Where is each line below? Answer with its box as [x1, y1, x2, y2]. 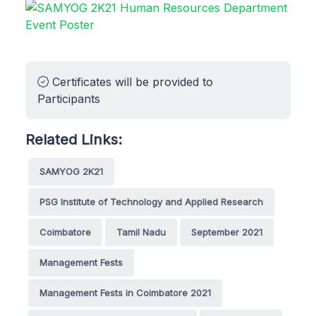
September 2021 [191, 226, 262, 238]
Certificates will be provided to [49, 74, 213, 89]
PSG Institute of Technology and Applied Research [39, 195, 263, 207]
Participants [37, 91, 100, 106]
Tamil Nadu [116, 226, 166, 238]
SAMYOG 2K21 [39, 165, 103, 177]
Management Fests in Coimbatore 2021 [39, 286, 211, 298]
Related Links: [25, 130, 122, 148]
